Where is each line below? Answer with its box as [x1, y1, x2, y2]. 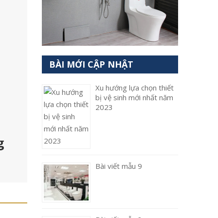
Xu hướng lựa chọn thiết [95, 83, 174, 92]
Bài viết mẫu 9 [95, 161, 142, 171]
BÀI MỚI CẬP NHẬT [49, 58, 133, 70]
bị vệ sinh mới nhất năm [95, 92, 173, 102]
